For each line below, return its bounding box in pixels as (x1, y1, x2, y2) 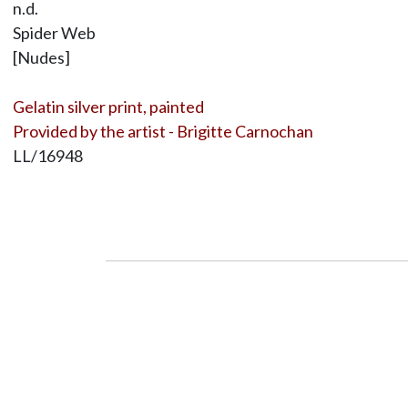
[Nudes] (12, 46, 70, 67)
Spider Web (12, 22, 96, 43)
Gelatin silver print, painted (12, 96, 204, 117)
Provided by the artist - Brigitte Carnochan (12, 120, 313, 141)
